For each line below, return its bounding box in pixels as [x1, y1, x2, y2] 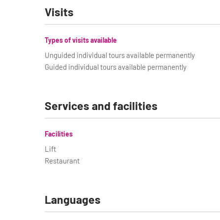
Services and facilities [44, 99, 158, 112]
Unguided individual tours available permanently [44, 51, 195, 59]
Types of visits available [44, 36, 117, 44]
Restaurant [44, 156, 80, 165]
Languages [44, 192, 101, 206]
